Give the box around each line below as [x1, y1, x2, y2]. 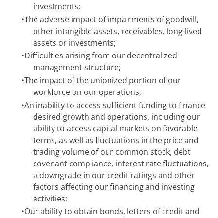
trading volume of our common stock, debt [33, 146, 191, 157]
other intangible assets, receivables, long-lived [33, 25, 202, 36]
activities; [33, 193, 67, 204]
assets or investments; [33, 37, 116, 48]
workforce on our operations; [33, 86, 141, 97]
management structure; [33, 62, 121, 73]
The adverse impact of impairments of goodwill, [24, 14, 199, 25]
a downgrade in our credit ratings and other [33, 169, 195, 181]
